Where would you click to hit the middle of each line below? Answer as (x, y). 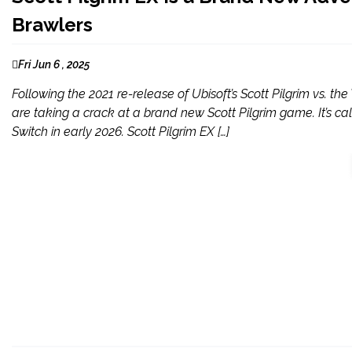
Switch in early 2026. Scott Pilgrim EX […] (121, 132)
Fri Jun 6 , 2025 (54, 64)
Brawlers (52, 25)
